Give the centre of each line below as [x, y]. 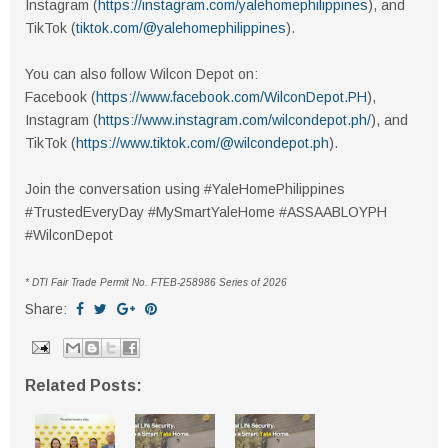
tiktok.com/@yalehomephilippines [181, 28]
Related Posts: [83, 386]
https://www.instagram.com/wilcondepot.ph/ [234, 120]
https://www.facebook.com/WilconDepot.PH [231, 97]
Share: [48, 309]
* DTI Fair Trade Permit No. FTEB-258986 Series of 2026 [156, 283]
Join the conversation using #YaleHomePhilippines [185, 189]
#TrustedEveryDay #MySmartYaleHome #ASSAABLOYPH [206, 212]
